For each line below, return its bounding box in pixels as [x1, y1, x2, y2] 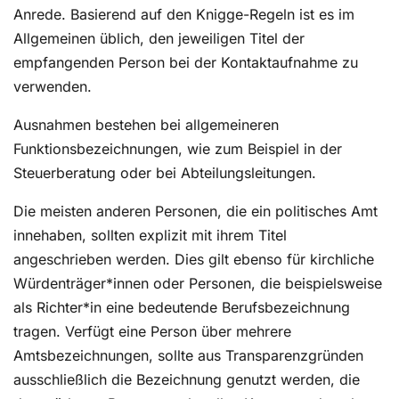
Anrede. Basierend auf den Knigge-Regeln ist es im [13, 5, 354, 24]
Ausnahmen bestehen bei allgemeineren [13, 116, 279, 134]
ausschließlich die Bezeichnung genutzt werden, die [13, 370, 360, 389]
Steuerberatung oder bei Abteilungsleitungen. [13, 164, 316, 183]
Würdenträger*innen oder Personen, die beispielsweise [13, 274, 382, 293]
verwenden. [13, 77, 92, 96]
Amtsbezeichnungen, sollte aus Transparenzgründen [13, 346, 363, 365]
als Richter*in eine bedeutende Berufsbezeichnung [13, 298, 350, 317]
